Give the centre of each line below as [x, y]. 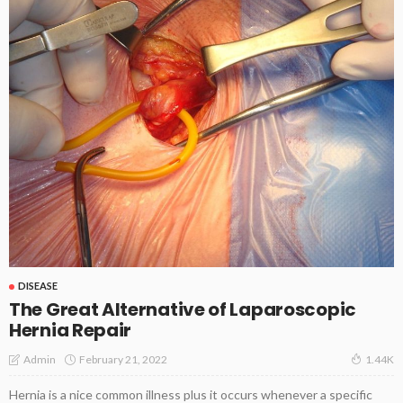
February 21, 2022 [123, 359]
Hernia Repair [71, 331]
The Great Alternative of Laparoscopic [183, 310]
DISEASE [38, 286]
